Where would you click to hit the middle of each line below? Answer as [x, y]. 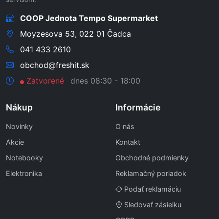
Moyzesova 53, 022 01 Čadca [74, 34]
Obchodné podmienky [152, 158]
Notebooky [24, 158]
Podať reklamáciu [153, 189]
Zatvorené [45, 81]
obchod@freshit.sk [54, 65]
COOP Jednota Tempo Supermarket [89, 18]
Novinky [19, 127]
